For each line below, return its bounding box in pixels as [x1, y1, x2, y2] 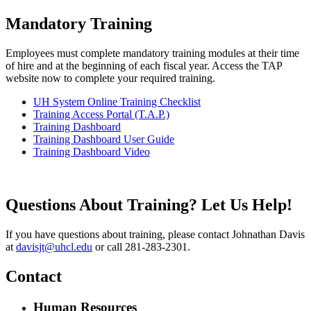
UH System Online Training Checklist [33, 96, 201, 108]
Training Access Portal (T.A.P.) [33, 108, 169, 120]
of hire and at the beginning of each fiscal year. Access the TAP [6, 60, 282, 72]
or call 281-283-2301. [92, 240, 190, 253]
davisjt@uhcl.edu [16, 240, 92, 253]
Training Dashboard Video [33, 146, 150, 158]
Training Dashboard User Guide [33, 133, 174, 145]
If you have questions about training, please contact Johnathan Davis [6, 228, 305, 240]
